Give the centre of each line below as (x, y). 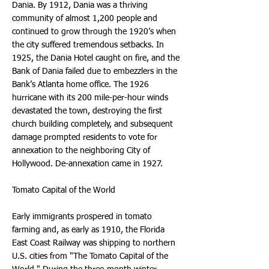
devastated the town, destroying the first (87, 111)
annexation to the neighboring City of (81, 151)
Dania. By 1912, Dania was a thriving (80, 5)
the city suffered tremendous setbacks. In (88, 45)
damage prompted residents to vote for (85, 138)
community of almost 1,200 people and (85, 19)
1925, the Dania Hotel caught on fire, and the (96, 58)
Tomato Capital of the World (64, 190)
